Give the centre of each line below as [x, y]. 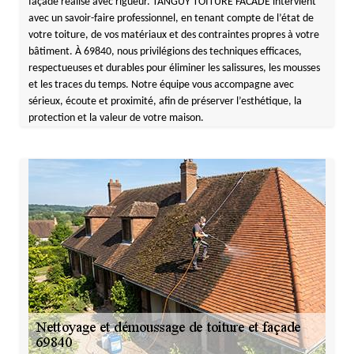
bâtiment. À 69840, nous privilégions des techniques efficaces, [165, 52]
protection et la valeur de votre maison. [116, 118]
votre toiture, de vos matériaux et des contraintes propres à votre [173, 35]
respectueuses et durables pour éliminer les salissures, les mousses [174, 68]
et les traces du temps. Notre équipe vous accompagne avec [161, 85]
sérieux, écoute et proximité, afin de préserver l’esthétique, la [165, 102]
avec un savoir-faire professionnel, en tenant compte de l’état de [171, 19]
